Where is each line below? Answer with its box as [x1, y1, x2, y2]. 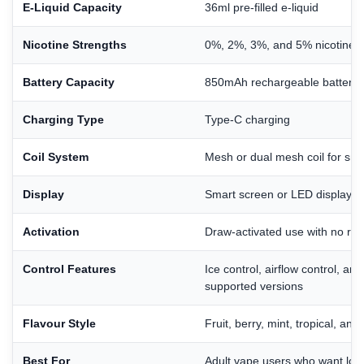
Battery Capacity [23, 75, 115, 89]
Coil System [23, 149, 89, 163]
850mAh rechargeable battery [205, 75, 358, 89]
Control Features [23, 262, 116, 275]
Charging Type [23, 112, 104, 126]
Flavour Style [23, 316, 96, 330]
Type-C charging [205, 112, 290, 126]
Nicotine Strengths [23, 37, 127, 51]
